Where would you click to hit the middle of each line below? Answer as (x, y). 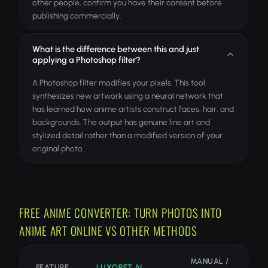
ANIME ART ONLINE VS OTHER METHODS (108, 231)
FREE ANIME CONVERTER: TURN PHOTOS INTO (121, 213)
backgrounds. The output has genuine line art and (121, 122)
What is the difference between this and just (116, 49)
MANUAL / (210, 261)
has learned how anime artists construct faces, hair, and (133, 109)
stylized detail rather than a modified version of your (127, 135)
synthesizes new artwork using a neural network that (128, 96)
